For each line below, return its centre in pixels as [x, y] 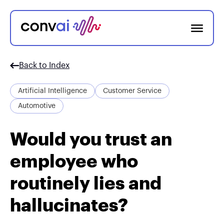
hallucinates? [69, 205]
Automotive [37, 106]
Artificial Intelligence [52, 91]
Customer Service [132, 91]
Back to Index [44, 65]
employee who [74, 161]
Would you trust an [91, 139]
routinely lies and [86, 183]
